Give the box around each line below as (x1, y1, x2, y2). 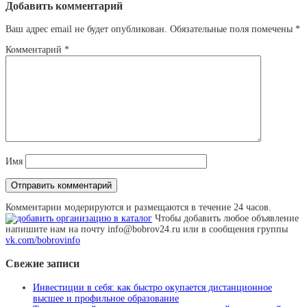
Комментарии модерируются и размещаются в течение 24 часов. (5, 201, 271, 212)
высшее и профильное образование (33, 293, 179, 304)
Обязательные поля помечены (170, 23, 295, 34)
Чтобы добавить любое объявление (152, 212, 299, 223)
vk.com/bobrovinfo (5, 234, 80, 245)
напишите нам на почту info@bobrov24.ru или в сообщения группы (5, 223, 288, 234)
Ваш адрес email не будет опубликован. (5, 23, 167, 34)
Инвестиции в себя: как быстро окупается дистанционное (33, 282, 272, 293)
